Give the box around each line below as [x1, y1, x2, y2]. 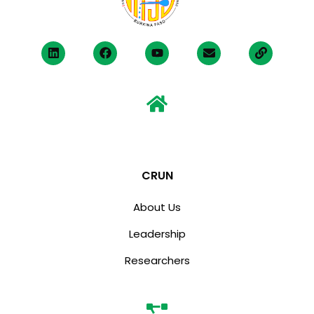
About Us [133, 200, 181, 215]
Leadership [128, 226, 186, 242]
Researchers [124, 253, 190, 268]
